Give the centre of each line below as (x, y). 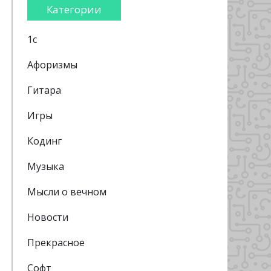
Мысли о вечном (67, 192)
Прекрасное (56, 243)
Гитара (44, 90)
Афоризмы (52, 65)
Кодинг (44, 141)
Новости (48, 217)
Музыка (46, 166)
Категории (74, 9)
